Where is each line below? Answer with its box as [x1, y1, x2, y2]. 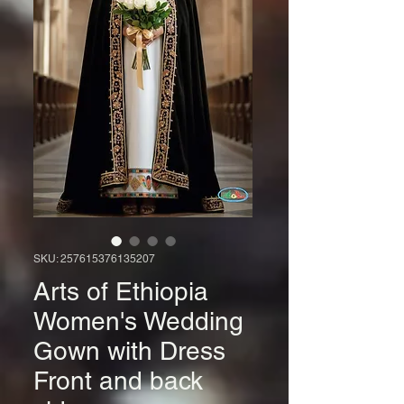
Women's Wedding [33, 306, 243, 335]
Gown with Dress [33, 335, 225, 365]
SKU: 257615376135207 [33, 252, 155, 265]
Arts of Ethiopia [33, 276, 208, 306]
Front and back [33, 365, 203, 395]
